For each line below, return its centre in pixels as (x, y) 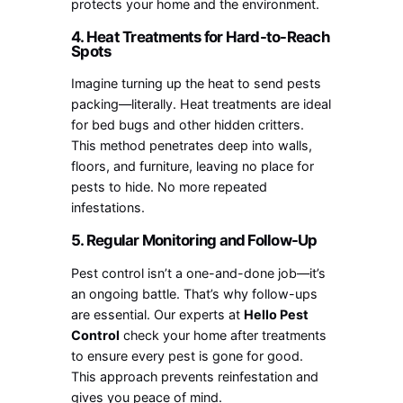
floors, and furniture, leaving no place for (193, 166)
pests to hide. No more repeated (170, 187)
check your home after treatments (224, 336)
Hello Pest (277, 315)
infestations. (108, 208)
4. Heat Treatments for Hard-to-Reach (200, 36)
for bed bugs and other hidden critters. (188, 125)
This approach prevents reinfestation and (195, 377)
